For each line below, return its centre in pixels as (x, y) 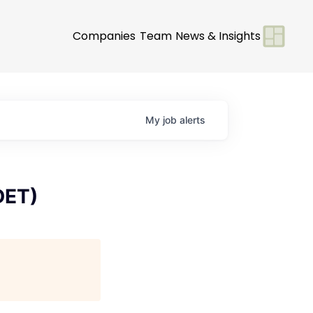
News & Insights (218, 36)
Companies (104, 36)
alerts (192, 120)
